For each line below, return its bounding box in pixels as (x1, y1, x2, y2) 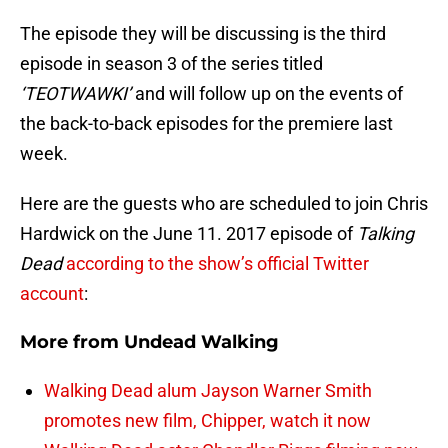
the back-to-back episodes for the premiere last (20, 113, 393, 135)
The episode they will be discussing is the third (20, 23, 386, 45)
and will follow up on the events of (131, 83, 403, 105)
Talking (357, 223, 414, 245)
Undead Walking (124, 331, 279, 354)
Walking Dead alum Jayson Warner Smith (44, 380, 372, 402)
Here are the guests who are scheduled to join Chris (20, 193, 428, 215)
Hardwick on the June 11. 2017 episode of (20, 223, 357, 245)
